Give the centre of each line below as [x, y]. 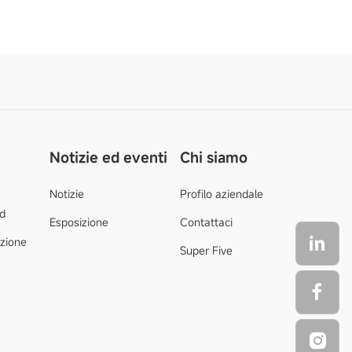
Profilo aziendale [221, 194]
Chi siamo [213, 157]
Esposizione [79, 222]
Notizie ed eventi [108, 157]
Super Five [206, 250]
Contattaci [206, 222]
